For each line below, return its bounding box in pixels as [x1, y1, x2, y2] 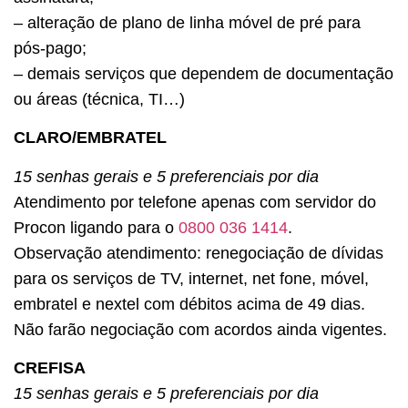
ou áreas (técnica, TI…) [14, 90, 185, 109]
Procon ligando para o [14, 218, 178, 237]
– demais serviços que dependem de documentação [14, 65, 393, 84]
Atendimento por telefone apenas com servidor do [14, 192, 376, 211]
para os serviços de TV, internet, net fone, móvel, [14, 269, 369, 288]
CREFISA [14, 359, 86, 378]
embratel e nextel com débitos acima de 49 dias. [14, 294, 365, 313]
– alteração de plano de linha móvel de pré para [14, 14, 361, 33]
